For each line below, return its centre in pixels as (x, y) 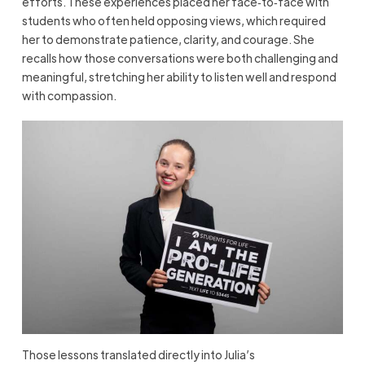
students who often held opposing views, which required (174, 21)
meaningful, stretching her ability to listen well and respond (179, 77)
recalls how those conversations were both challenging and (180, 58)
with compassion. (69, 96)
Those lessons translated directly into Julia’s (138, 355)
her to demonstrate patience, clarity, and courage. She (168, 40)
